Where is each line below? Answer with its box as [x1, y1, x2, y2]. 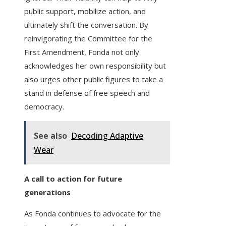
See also [34, 130, 67, 142]
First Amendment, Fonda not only [24, 47, 139, 58]
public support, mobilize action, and [24, 6, 146, 17]
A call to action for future [24, 174, 122, 184]
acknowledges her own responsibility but [24, 61, 166, 71]
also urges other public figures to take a [24, 74, 163, 85]
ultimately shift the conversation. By [24, 20, 148, 30]
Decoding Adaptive [71, 130, 143, 142]
